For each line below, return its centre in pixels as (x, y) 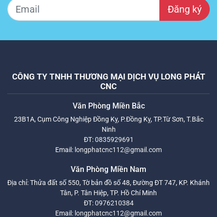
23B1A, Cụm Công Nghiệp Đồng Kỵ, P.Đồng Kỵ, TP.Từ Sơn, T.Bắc (108, 119)
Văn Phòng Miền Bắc (108, 106)
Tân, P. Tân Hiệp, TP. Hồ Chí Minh (108, 193)
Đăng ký (185, 9)
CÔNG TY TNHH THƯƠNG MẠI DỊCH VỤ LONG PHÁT (108, 76)
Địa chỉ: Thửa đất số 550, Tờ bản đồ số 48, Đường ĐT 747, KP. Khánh (108, 182)
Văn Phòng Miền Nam (108, 169)
